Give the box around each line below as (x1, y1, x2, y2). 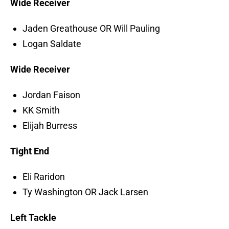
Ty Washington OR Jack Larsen (22, 187, 148, 198)
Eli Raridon (22, 171, 65, 182)
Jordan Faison (22, 89, 80, 101)
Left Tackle (10, 212, 56, 223)
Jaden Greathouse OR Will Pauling (22, 23, 160, 34)
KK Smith (22, 105, 60, 116)
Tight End (10, 146, 49, 157)
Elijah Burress (22, 120, 77, 131)
